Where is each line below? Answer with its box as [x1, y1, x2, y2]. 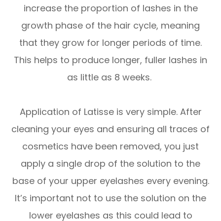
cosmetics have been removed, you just [22, 140, 199, 153]
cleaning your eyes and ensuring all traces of [11, 123, 210, 136]
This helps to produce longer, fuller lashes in [14, 54, 207, 67]
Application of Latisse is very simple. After [19, 106, 202, 118]
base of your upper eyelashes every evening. [12, 175, 209, 187]
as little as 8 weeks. [67, 71, 154, 84]
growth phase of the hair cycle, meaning [21, 19, 200, 32]
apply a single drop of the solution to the [21, 157, 200, 170]
